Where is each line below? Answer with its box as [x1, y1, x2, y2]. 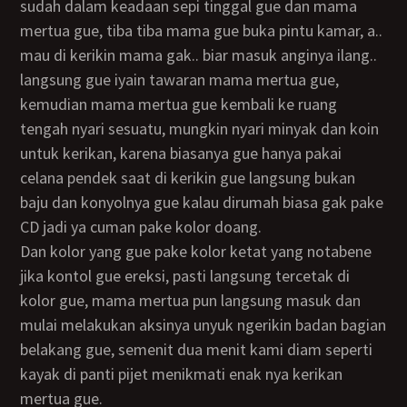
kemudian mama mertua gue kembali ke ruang [20, 94, 338, 114]
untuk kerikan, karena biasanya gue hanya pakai [20, 143, 342, 164]
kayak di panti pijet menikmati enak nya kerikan [20, 363, 343, 384]
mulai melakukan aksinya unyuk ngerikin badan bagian [20, 314, 387, 335]
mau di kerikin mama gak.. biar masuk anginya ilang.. [20, 45, 378, 65]
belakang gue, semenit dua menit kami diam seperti [20, 339, 373, 360]
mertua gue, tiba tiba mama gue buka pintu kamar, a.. [20, 20, 383, 41]
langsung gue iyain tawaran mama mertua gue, [20, 69, 340, 90]
